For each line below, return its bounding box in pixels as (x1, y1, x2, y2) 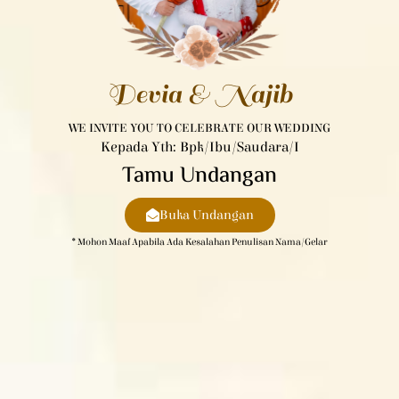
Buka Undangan (159, 207, 254, 223)
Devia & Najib (107, 77, 292, 111)
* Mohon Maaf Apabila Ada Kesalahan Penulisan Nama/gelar (72, 235, 327, 248)
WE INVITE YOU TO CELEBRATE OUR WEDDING (69, 120, 330, 135)
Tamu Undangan (122, 159, 277, 194)
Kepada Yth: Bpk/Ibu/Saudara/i (100, 138, 299, 155)
